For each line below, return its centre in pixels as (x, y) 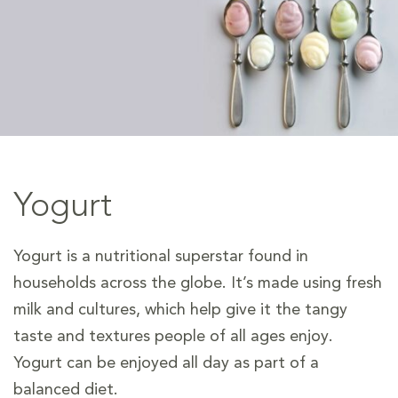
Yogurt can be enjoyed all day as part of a (166, 363)
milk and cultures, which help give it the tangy (180, 310)
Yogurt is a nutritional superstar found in (161, 257)
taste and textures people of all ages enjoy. (173, 337)
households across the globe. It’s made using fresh (198, 283)
